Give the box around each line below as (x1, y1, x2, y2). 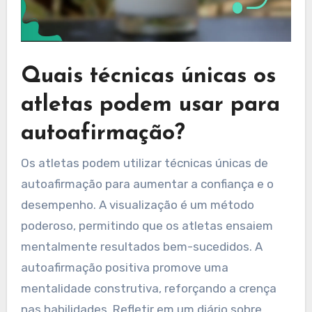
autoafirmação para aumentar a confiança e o (20, 177, 274, 191)
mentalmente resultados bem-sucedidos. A (20, 240, 263, 253)
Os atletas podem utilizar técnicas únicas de (20, 156, 268, 170)
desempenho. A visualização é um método (20, 198, 254, 212)
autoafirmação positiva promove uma (20, 260, 228, 274)
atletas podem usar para (20, 93, 280, 116)
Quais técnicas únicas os (20, 65, 276, 88)
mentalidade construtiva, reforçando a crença (20, 281, 276, 295)
